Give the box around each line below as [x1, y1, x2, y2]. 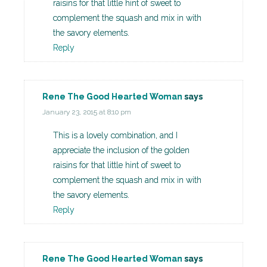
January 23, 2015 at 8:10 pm [42, 108, 131, 117]
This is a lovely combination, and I [53, 131, 178, 141]
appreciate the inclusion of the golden [53, 145, 190, 156]
